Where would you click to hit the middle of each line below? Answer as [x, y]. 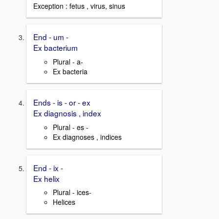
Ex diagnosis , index [67, 113]
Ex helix [46, 178]
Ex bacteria [70, 72]
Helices [64, 202]
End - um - [51, 37]
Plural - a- [68, 62]
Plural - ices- [72, 192]
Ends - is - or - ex [62, 102]
